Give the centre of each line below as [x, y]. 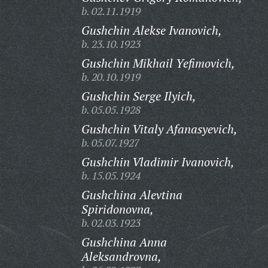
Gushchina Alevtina [132, 195]
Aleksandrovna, [121, 256]
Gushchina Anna [124, 242]
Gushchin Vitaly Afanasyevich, [159, 129]
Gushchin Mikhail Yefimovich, [158, 63]
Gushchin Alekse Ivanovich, [151, 30]
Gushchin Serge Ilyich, [138, 96]
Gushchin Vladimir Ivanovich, [158, 162]
